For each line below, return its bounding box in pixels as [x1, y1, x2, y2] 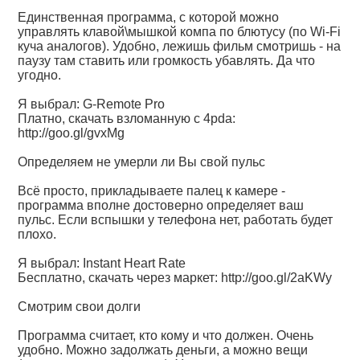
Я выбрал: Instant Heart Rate [18, 256, 186, 270]
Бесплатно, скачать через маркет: [18, 271, 222, 284]
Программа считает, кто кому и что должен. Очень [18, 329, 314, 342]
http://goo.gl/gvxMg [18, 126, 125, 140]
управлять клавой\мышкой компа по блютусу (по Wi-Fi [18, 25, 342, 39]
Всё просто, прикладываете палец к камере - [18, 184, 286, 198]
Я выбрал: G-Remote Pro [18, 97, 166, 111]
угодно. [18, 68, 62, 82]
